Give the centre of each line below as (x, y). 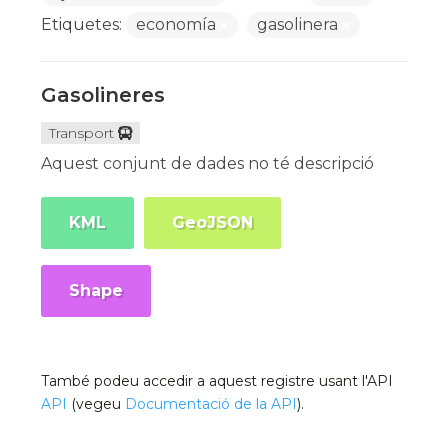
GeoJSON (213, 222)
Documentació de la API (211, 404)
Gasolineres (103, 95)
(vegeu (96, 404)
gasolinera (300, 24)
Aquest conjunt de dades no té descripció (208, 163)
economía (178, 24)
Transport (82, 133)
